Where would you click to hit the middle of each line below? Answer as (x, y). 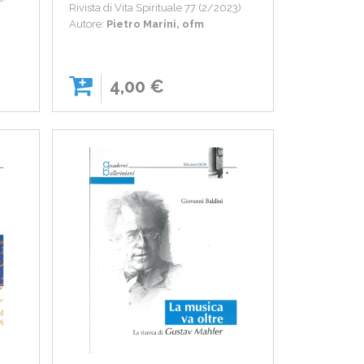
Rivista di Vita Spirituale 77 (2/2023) (156, 8)
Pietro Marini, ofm (156, 24)
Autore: (88, 24)
